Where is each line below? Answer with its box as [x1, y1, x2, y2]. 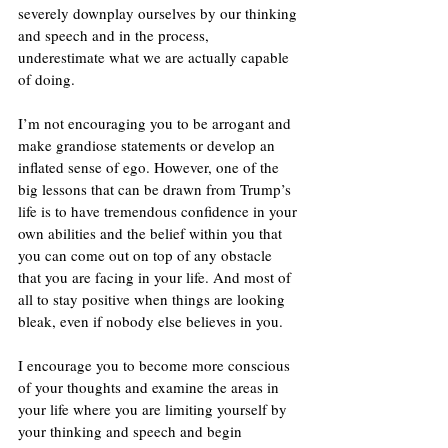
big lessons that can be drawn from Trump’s [18, 178, 295, 199]
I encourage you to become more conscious [18, 354, 294, 375]
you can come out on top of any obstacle [18, 244, 276, 265]
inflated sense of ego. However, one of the [18, 156, 283, 177]
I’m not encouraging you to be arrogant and [18, 112, 295, 133]
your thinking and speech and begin [18, 420, 246, 441]
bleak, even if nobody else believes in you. [18, 310, 283, 331]
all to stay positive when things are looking [18, 288, 289, 309]
